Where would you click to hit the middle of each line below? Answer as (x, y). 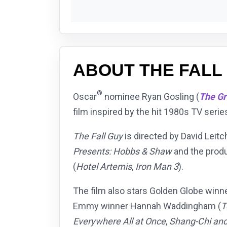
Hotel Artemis (104, 167)
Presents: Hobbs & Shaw (122, 152)
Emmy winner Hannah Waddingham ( (147, 206)
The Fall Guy (98, 136)
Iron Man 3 (157, 167)
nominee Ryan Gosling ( (151, 97)
